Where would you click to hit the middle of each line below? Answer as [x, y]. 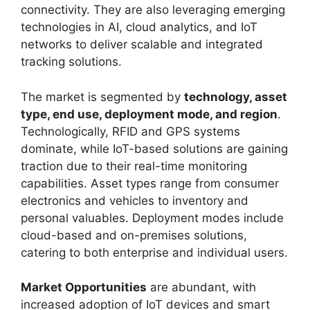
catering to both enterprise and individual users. [154, 252]
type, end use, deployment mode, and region [149, 114]
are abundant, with [201, 287]
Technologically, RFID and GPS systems [130, 131]
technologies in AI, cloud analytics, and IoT [139, 27]
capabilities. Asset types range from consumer [150, 183]
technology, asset [236, 97]
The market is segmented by [102, 97]
